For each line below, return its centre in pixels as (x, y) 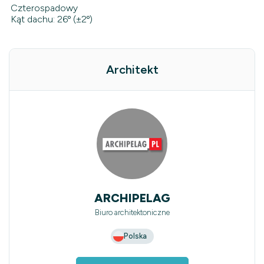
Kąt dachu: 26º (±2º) (51, 19)
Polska (135, 236)
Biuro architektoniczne (132, 212)
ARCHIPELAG (132, 198)
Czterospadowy (44, 8)
